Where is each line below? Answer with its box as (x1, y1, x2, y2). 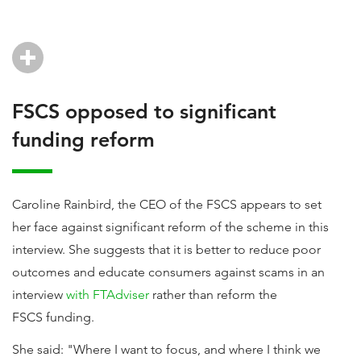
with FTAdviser (66, 287, 149, 302)
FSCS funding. (12, 309, 94, 325)
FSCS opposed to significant (12, 99, 276, 123)
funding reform (12, 127, 155, 151)
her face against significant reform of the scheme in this (12, 219, 329, 234)
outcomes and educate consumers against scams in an (12, 264, 325, 280)
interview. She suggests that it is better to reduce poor (12, 242, 321, 257)
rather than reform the (149, 287, 277, 302)
